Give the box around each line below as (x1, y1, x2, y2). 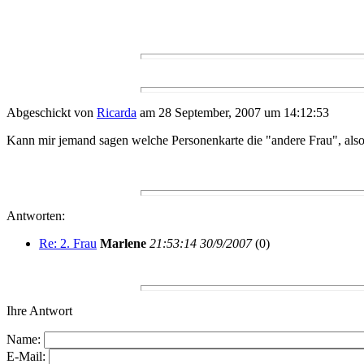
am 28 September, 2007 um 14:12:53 (136, 106, 329, 120)
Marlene (100, 236, 146, 251)
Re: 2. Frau (39, 236, 97, 251)
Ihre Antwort (6, 304, 72, 318)
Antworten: (6, 209, 65, 223)
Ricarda (97, 106, 136, 120)
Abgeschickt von (6, 106, 97, 120)
